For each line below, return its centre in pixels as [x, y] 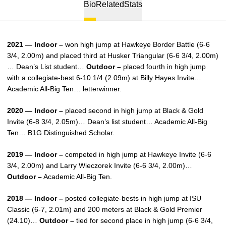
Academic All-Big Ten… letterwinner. [64, 89]
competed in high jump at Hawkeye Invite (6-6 [137, 154]
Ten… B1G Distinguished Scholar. [61, 133]
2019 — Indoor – [35, 154]
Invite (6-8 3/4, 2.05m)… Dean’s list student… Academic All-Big [107, 122]
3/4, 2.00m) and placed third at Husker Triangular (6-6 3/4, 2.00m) [113, 55]
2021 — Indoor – [35, 44]
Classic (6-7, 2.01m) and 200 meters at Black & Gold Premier [105, 209]
